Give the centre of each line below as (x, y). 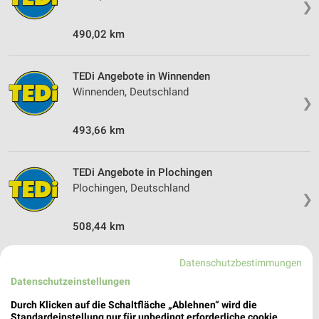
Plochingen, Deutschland (131, 188)
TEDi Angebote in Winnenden (141, 77)
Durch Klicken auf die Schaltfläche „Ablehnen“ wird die (134, 304)
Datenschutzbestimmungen (241, 262)
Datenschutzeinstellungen (70, 281)
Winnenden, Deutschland (131, 92)
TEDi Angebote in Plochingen (142, 173)
